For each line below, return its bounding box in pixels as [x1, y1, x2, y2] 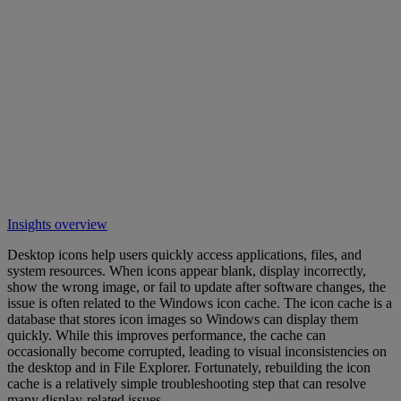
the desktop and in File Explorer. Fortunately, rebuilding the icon [7, 359, 371, 375]
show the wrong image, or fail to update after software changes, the [7, 278, 386, 294]
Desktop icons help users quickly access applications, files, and [7, 246, 362, 262]
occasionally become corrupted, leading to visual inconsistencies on [7, 343, 387, 359]
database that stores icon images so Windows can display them [7, 311, 358, 327]
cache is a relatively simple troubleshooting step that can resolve [7, 375, 366, 391]
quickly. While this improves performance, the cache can [7, 327, 326, 343]
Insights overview [7, 216, 107, 232]
